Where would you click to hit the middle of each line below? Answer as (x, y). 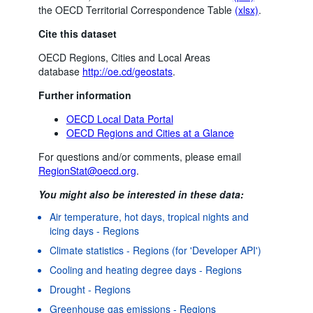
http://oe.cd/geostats (127, 71)
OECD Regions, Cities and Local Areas (124, 57)
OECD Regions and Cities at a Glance (150, 132)
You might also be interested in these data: (141, 194)
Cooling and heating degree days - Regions (145, 269)
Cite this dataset (77, 33)
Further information (85, 95)
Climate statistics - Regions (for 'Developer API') (155, 250)
